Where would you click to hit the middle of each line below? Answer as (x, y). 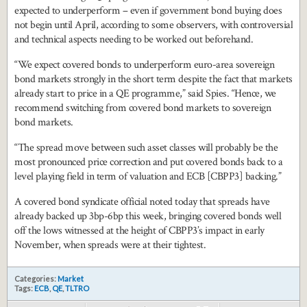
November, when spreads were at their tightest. (110, 245)
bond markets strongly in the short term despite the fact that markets (153, 79)
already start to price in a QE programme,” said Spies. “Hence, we (145, 94)
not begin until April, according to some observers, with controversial (153, 25)
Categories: (36, 279)
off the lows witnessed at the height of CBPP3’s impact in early (139, 231)
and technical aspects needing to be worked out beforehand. (134, 40)
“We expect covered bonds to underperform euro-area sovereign (144, 65)
